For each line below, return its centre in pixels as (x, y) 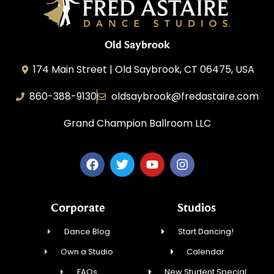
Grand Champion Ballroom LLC (137, 124)
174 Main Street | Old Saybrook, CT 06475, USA (144, 70)
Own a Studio (87, 251)
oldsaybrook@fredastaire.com (185, 97)
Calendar (206, 251)
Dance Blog (87, 231)
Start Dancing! (206, 231)
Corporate (78, 207)
